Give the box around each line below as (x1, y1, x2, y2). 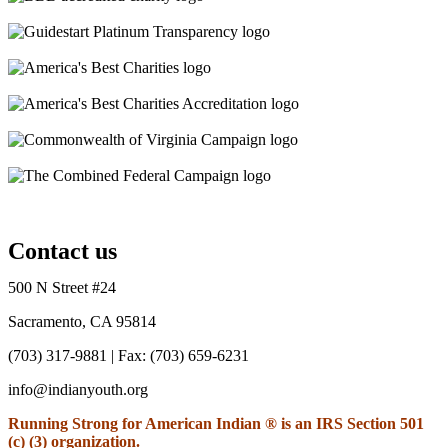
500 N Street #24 (8, 278, 116, 296)
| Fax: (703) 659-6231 (107, 346, 249, 364)
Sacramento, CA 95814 (8, 312, 156, 330)
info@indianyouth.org (8, 380, 148, 398)
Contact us (8, 237, 117, 264)
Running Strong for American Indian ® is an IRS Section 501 (8, 414, 424, 432)
